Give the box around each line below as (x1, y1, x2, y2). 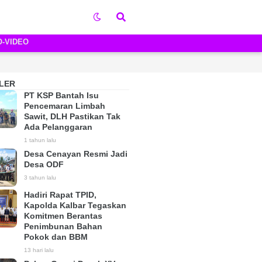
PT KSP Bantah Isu (24, 91, 99, 100)
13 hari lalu (24, 247, 54, 253)
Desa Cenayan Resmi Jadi (24, 149, 127, 158)
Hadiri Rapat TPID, (24, 190, 96, 199)
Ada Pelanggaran (24, 122, 92, 132)
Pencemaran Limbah (24, 101, 105, 111)
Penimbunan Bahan (24, 222, 102, 231)
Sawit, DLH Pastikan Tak (24, 112, 120, 121)
